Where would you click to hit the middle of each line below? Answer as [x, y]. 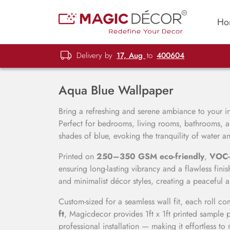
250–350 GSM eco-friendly [150, 156]
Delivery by [95, 55]
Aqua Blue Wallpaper [116, 90]
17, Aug [131, 55]
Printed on [78, 156]
